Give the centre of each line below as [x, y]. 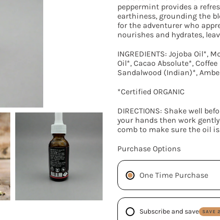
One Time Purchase [174, 175]
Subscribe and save [169, 211]
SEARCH [177, 144]
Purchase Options [149, 149]
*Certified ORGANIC [152, 92]
